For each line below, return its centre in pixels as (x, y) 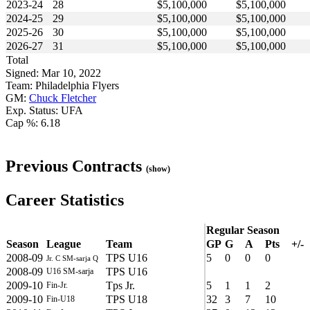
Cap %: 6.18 (33, 123)
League (64, 244)
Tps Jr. (120, 286)
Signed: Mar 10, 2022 (53, 73)
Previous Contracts (76, 166)
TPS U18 (127, 300)
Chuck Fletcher (63, 98)
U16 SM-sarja (70, 272)
